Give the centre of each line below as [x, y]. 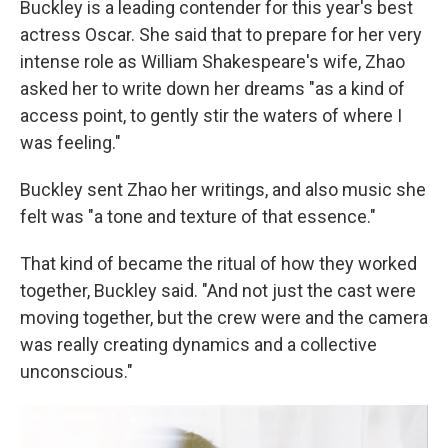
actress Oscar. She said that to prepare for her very [221, 34]
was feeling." [70, 142]
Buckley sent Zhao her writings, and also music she [223, 189]
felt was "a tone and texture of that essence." [198, 216]
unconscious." [76, 371]
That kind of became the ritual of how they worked [218, 263]
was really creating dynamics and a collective [198, 344]
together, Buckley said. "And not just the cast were [218, 290]
